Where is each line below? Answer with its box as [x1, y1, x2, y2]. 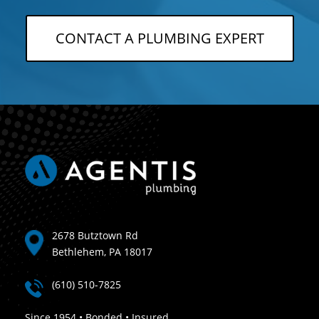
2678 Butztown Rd [52, 229, 138, 243]
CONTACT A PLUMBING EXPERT [55, 28, 264, 48]
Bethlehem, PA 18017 [52, 245, 152, 259]
